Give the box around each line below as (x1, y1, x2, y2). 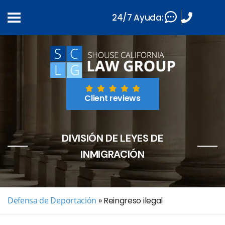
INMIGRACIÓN (80, 148, 145, 161)
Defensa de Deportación (8, 195, 96, 206)
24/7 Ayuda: (112, 11, 164, 24)
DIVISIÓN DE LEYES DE (62, 132, 163, 145)
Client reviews (84, 92, 141, 104)
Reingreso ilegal (101, 195, 163, 206)
